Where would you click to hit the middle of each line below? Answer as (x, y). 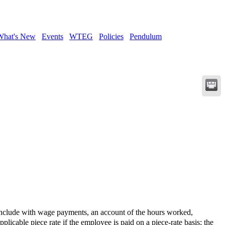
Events (52, 36)
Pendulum (146, 36)
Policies (111, 36)
